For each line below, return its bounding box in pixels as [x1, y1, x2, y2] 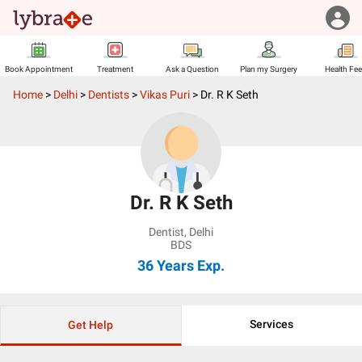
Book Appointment [4, 65, 73, 74]
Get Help [68, 318, 114, 331]
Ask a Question [165, 65, 219, 74]
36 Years [137, 257, 194, 274]
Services [250, 318, 294, 330]
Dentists [88, 88, 129, 101]
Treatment [97, 65, 133, 74]
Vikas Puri [140, 88, 190, 101]
